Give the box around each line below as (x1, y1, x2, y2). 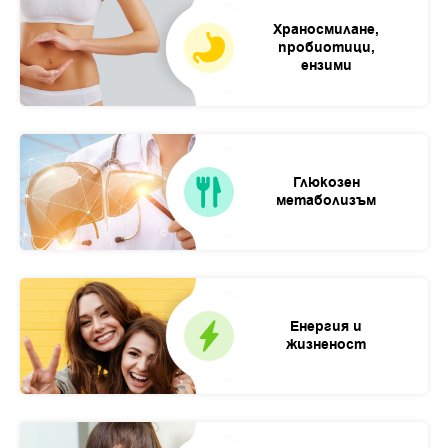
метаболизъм (276, 191, 376, 211)
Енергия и (290, 317, 362, 337)
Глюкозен (292, 173, 360, 193)
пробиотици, (277, 38, 375, 58)
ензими (300, 56, 352, 76)
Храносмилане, (273, 20, 379, 40)
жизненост (286, 335, 366, 355)
